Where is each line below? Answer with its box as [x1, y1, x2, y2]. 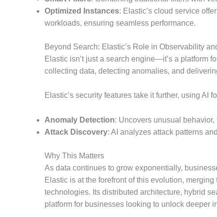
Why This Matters [45, 151, 104, 160]
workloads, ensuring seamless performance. [45, 18, 196, 27]
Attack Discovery [45, 127, 108, 136]
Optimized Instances [45, 6, 119, 15]
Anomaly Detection [45, 115, 115, 124]
